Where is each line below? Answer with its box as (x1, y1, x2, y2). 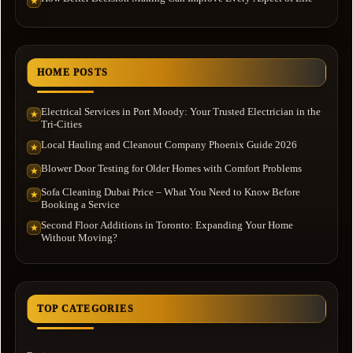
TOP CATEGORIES (37, 303, 134, 315)
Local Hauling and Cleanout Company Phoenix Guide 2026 (41, 139, 297, 151)
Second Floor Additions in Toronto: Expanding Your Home (41, 219, 293, 232)
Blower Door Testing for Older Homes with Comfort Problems (41, 162, 302, 175)
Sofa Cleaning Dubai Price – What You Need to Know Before (41, 186, 300, 199)
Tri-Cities (41, 118, 82, 131)
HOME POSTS (37, 67, 108, 79)
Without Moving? (41, 232, 117, 244)
